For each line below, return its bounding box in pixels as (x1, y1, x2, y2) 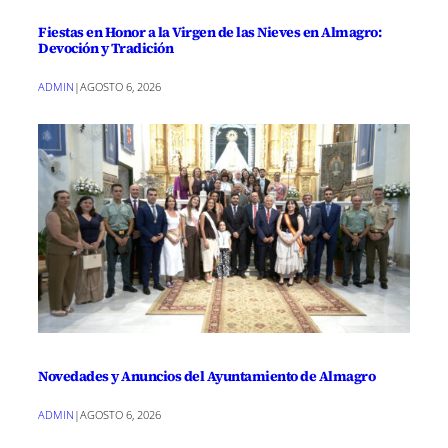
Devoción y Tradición (38, 38, 173, 59)
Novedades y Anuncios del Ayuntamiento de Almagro (38, 366, 375, 387)
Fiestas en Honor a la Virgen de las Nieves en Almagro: (38, 22, 381, 43)
